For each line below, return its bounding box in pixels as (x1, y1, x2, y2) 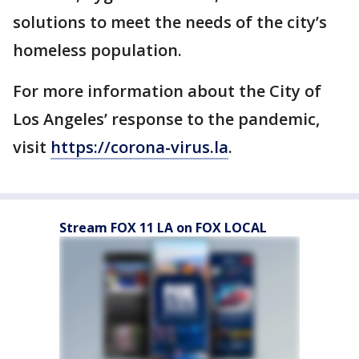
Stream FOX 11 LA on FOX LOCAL (59, 219, 267, 237)
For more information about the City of (13, 80, 321, 103)
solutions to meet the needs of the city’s (13, 11, 327, 34)
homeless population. (13, 39, 182, 62)
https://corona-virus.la (50, 136, 228, 159)
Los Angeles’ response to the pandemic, (13, 108, 320, 131)
